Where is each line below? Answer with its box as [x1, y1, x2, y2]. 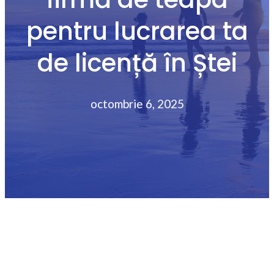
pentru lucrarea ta [26, 13, 248, 48]
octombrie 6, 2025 [90, 96, 184, 111]
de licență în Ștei [37, 45, 237, 80]
